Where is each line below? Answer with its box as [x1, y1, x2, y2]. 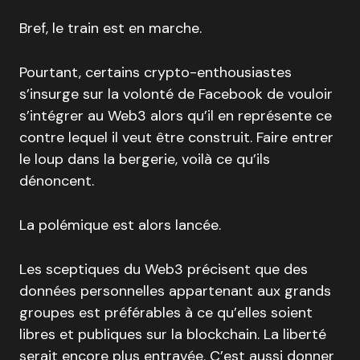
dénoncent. [19, 171, 94, 191]
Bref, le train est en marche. [19, 18, 202, 39]
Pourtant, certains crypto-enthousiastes [19, 63, 292, 83]
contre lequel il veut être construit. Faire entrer [19, 128, 333, 148]
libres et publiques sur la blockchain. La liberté [19, 325, 326, 345]
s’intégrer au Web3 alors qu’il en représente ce [19, 106, 332, 126]
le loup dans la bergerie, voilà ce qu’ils [19, 149, 270, 170]
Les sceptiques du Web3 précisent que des [19, 260, 308, 280]
